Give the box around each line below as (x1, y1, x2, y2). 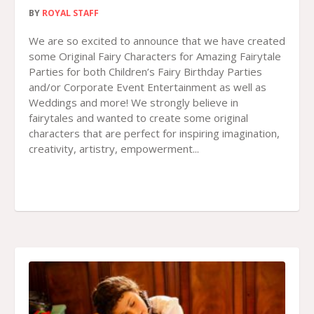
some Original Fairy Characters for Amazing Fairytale (29, 49, 281, 64)
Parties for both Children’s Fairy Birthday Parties (29, 64, 262, 79)
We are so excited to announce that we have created (29, 34, 285, 48)
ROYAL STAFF (42, 7, 99, 20)
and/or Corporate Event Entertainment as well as (29, 80, 266, 95)
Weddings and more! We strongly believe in (29, 95, 238, 110)
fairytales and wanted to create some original (29, 111, 248, 125)
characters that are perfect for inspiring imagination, (29, 126, 280, 141)
